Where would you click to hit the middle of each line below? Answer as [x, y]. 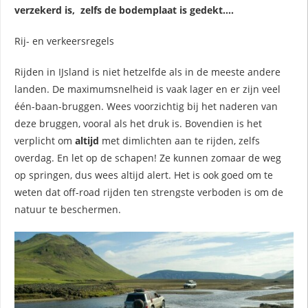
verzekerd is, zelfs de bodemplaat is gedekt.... [125, 10]
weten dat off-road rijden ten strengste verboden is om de [149, 192]
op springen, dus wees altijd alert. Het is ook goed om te [144, 175]
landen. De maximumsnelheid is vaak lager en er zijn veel [147, 89]
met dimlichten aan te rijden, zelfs [181, 140]
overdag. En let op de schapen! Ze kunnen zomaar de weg [148, 157]
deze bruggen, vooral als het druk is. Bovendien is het [138, 123]
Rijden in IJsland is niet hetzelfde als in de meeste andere [147, 71]
